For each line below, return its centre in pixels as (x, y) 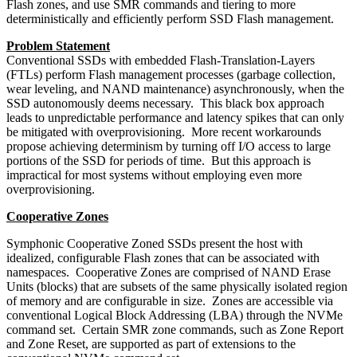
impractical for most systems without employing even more (154, 175)
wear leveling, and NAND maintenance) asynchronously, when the (175, 88)
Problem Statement (58, 45)
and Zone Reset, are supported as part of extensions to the (151, 343)
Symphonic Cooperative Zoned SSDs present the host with (155, 243)
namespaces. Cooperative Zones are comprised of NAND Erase (169, 272)
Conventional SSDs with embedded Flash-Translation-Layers (161, 60)
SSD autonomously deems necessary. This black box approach (165, 103)
